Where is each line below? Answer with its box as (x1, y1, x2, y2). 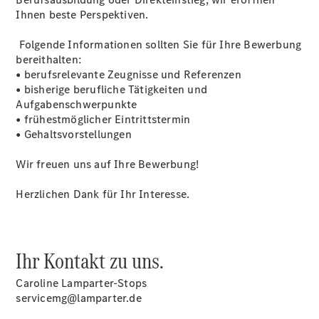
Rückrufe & (104, 165, 161, 180)
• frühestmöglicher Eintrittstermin (16, 111, 191, 127)
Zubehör (104, 75, 148, 90)
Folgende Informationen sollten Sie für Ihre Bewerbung (16, 36, 302, 52)
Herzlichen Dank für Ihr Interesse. (16, 186, 190, 202)
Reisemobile (104, 16, 166, 31)
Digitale (104, 135, 144, 150)
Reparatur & (104, 195, 165, 210)
